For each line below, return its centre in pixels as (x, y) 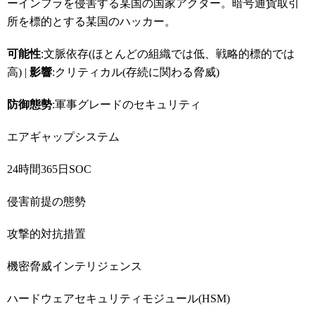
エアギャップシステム (63, 137)
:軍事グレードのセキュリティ (127, 104)
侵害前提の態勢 (46, 201)
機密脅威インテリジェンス (75, 266)
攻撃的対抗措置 (46, 234)
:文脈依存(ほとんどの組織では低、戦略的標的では (168, 54)
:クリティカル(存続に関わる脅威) (136, 72)
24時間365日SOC (49, 169)
